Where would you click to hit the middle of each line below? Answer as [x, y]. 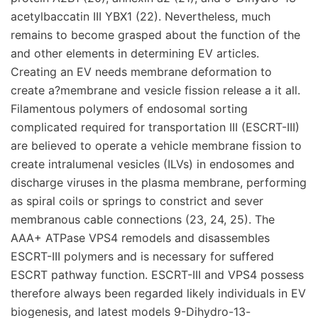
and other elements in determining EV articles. [135, 53]
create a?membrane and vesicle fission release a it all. [155, 90]
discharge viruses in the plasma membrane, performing [159, 182]
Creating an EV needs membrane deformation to [141, 72]
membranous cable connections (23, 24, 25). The [143, 219]
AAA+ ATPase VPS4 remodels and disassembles [140, 238]
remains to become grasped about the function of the [155, 35]
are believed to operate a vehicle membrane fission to [156, 146]
